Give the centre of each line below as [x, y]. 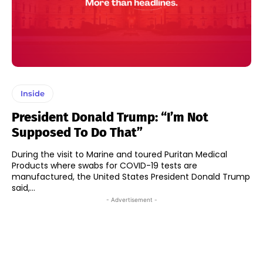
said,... [23, 188]
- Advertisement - [131, 199]
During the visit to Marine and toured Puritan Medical [119, 154]
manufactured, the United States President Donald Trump [131, 176]
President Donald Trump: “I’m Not [110, 117]
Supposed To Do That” [77, 132]
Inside [33, 93]
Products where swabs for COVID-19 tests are [104, 165]
